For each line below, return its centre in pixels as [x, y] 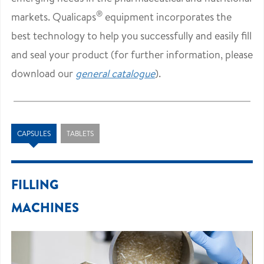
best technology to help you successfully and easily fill [131, 36]
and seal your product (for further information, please [132, 55]
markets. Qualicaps [54, 17]
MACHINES [45, 208]
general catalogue [115, 74]
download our [43, 74]
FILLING [35, 185]
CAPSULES [34, 134]
